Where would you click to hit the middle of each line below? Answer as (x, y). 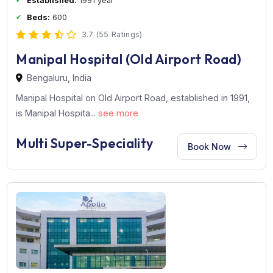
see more (132, 216)
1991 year (106, 91)
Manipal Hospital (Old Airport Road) (143, 157)
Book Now (234, 253)
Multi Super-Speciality (94, 250)
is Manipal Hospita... (64, 216)
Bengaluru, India (66, 178)
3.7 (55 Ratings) (124, 129)
